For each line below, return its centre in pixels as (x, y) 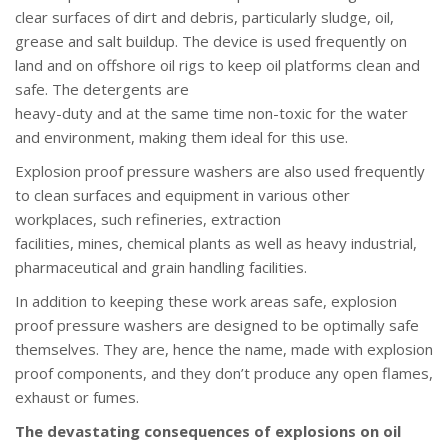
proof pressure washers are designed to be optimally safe (217, 324)
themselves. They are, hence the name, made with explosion (224, 348)
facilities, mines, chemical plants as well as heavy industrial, (216, 242)
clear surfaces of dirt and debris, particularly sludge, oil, (204, 16)
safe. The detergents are (102, 88)
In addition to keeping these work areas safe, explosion (206, 300)
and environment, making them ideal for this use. (181, 136)
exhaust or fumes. (77, 396)
